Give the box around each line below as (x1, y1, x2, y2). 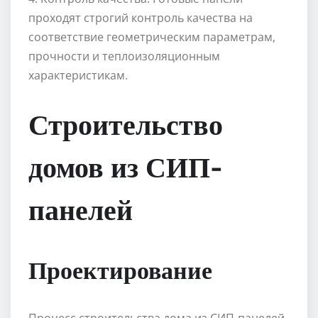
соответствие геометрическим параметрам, (28, 29, 275, 45)
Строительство (28, 106, 223, 142)
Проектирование (28, 254, 212, 285)
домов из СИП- (28, 148, 223, 185)
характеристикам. (28, 67, 128, 84)
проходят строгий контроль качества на (28, 10, 253, 26)
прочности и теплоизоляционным (28, 48, 220, 65)
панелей (28, 191, 133, 227)
